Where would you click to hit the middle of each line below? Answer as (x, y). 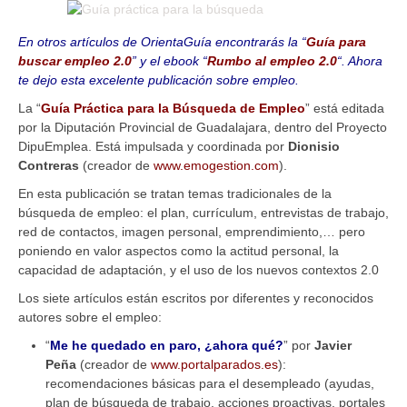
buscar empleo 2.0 (75, 60)
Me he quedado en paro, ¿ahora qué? (167, 345)
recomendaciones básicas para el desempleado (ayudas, (210, 383)
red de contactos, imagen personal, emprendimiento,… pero (192, 231)
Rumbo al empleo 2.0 (272, 60)
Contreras (49, 165)
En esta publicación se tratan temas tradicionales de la (175, 193)
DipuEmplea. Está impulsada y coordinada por (153, 146)
